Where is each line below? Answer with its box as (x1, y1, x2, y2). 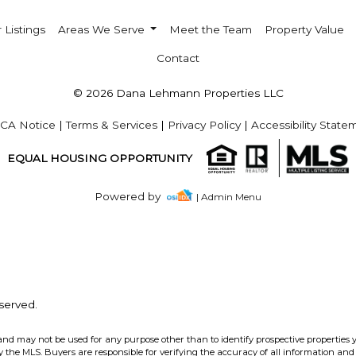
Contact (157, 52, 199, 64)
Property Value (265, 23, 345, 36)
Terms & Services (66, 118, 157, 131)
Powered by (95, 190, 168, 203)
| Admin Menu (195, 191, 261, 203)
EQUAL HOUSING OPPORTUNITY (6, 151, 192, 164)
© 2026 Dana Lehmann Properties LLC (72, 87, 284, 99)
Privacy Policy (168, 118, 241, 131)
